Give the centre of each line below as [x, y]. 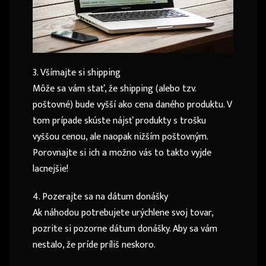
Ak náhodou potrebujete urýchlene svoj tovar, [123, 213]
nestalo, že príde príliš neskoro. [94, 245]
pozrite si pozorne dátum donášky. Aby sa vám [125, 229]
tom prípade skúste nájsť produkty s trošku [119, 121]
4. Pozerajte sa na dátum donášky [100, 197]
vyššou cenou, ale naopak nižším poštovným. [120, 137]
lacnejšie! [50, 169]
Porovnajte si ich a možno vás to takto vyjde [122, 153]
